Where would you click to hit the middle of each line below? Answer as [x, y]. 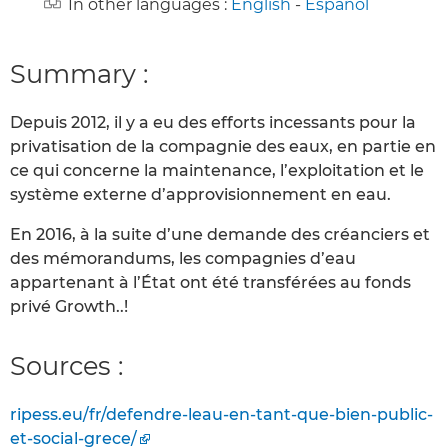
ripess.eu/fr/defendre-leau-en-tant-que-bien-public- [221, 415]
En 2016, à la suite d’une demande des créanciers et [220, 235]
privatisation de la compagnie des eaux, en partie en [223, 147]
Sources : [66, 366]
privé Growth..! [69, 307]
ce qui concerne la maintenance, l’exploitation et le [217, 171]
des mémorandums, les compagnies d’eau [183, 259]
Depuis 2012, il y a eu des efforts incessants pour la [213, 123]
